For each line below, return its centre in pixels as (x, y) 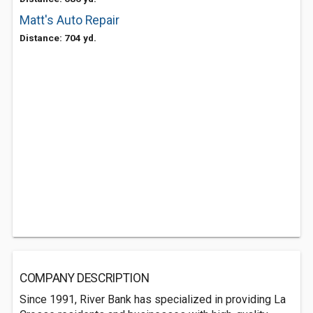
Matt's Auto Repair (70, 20)
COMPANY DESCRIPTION (85, 278)
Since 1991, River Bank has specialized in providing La (153, 299)
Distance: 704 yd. (58, 38)
